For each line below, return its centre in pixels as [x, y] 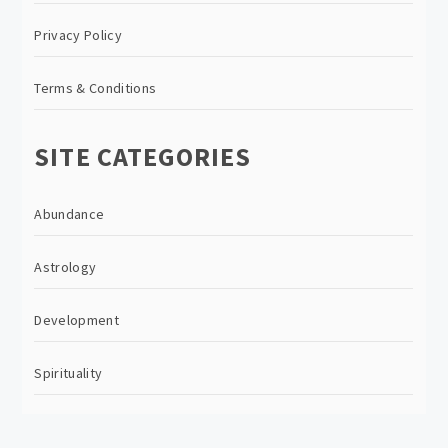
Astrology [65, 266]
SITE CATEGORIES [142, 156]
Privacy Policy [78, 34]
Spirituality [68, 372]
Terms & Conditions [95, 87]
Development [76, 319]
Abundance [69, 213]
